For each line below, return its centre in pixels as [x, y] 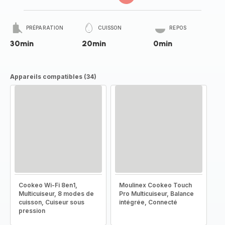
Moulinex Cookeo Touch [155, 185]
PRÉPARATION [45, 28]
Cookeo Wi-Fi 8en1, [48, 185]
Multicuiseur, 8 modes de [56, 194]
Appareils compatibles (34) [53, 77]
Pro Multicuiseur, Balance [156, 194]
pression [32, 211]
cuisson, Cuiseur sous [51, 202]
